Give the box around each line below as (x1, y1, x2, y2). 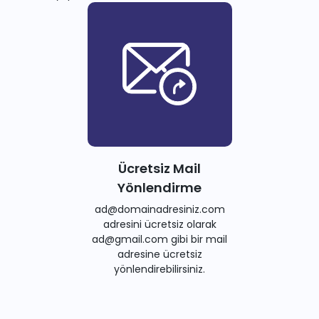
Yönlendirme (117, 178, 202, 197)
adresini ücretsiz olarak (103, 216, 216, 231)
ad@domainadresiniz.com (94, 202, 225, 216)
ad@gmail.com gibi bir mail (92, 231, 227, 246)
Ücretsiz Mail (118, 159, 201, 177)
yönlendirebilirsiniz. (114, 261, 205, 276)
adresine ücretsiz (117, 246, 202, 261)
